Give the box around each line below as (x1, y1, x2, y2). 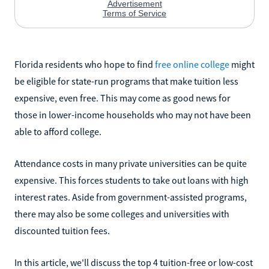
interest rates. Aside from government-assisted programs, (14, 190, 247, 203)
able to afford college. (14, 125, 101, 138)
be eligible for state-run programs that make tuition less (14, 74, 238, 87)
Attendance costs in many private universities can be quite (14, 157, 247, 169)
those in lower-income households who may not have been (14, 108, 251, 121)
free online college (155, 58, 229, 70)
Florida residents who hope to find (14, 58, 155, 70)
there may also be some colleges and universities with (14, 207, 229, 220)
